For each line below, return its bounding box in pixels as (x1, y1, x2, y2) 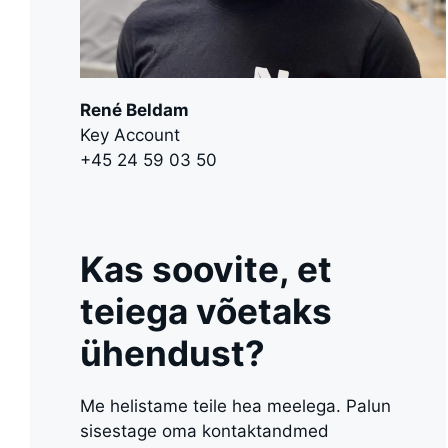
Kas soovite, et (80, 248, 332, 291)
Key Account (80, 124, 180, 145)
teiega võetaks (80, 290, 332, 333)
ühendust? (80, 332, 265, 375)
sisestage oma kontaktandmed (80, 421, 329, 442)
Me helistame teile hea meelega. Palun (80, 396, 391, 417)
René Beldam (80, 99, 189, 120)
